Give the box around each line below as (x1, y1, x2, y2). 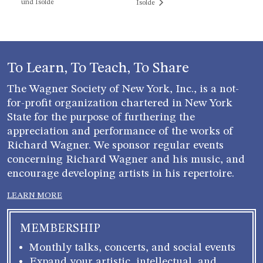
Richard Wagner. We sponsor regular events (7, 139, 224, 151)
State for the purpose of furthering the (7, 111, 195, 123)
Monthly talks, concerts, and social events (29, 241, 235, 254)
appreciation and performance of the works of (7, 125, 233, 137)
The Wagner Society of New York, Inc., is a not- (7, 83, 239, 95)
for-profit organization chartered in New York (7, 97, 232, 109)
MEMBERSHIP (20, 222, 100, 235)
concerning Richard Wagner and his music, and (7, 153, 245, 166)
